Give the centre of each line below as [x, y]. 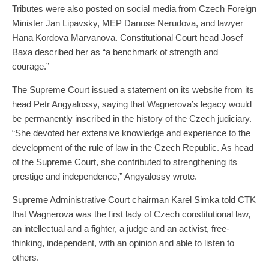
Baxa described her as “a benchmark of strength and [115, 52]
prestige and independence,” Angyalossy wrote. [104, 176]
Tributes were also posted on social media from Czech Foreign [134, 8]
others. [26, 257]
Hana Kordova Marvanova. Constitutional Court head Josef [127, 37]
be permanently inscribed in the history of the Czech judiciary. [132, 118]
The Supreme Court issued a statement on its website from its [133, 89]
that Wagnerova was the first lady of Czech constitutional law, [131, 214]
